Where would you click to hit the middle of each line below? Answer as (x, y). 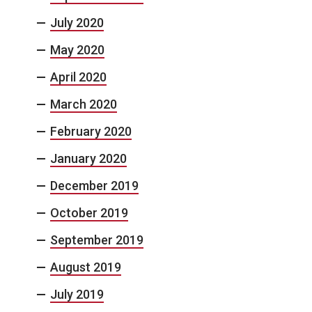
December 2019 (94, 185)
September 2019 (97, 240)
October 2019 (89, 212)
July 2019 (77, 294)
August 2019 (86, 267)
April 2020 (78, 77)
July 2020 (77, 22)
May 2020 (77, 49)
